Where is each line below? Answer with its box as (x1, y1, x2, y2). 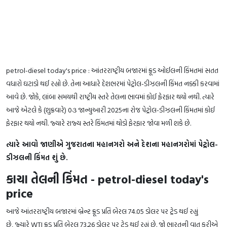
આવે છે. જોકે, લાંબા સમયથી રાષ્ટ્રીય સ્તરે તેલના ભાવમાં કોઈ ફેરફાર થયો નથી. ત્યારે (6, 91, 214, 102)
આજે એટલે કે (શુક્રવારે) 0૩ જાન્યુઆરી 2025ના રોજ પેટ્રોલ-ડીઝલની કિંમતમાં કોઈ (6, 104, 215, 115)
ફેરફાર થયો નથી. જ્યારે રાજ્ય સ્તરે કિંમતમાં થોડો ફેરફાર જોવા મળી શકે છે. (6, 117, 191, 128)
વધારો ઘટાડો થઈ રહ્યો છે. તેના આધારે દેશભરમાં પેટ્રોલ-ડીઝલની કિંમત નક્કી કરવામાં (6, 78, 219, 89)
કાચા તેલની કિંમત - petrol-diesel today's (6, 170, 209, 188)
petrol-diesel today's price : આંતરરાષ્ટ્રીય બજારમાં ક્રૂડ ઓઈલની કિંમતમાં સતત (6, 64, 218, 75)
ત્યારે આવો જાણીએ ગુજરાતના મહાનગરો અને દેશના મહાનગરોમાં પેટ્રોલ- (6, 138, 218, 149)
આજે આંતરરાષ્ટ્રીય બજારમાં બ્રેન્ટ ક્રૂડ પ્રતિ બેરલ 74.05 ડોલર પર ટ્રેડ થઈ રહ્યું (6, 205, 198, 216)
